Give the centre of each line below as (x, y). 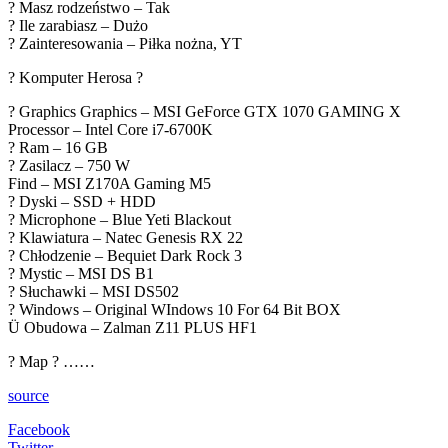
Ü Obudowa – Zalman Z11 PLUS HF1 (132, 327)
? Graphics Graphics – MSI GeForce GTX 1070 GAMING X (204, 111)
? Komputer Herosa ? (75, 77)
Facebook (39, 429)
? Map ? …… (51, 361)
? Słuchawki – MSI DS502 (93, 291)
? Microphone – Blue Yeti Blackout (119, 219)
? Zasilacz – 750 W (69, 165)
